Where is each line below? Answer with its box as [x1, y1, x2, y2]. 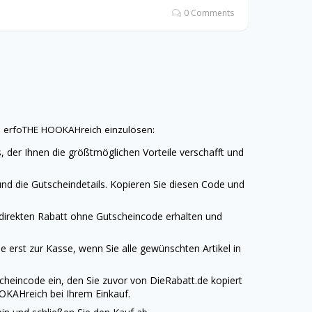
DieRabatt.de [147, 274, 209, 288]
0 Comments [182, 7, 234, 19]
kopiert [208, 274, 243, 288]
